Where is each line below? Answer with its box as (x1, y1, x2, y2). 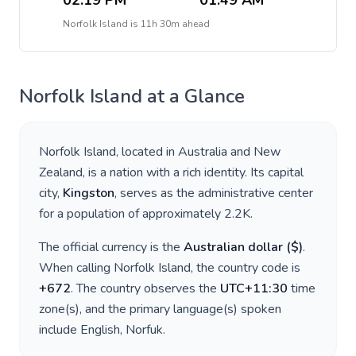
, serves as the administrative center (114, 184, 313, 202)
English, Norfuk (80, 321, 163, 339)
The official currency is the (39, 238, 184, 256)
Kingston (63, 184, 114, 202)
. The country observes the (71, 280, 220, 297)
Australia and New (178, 143, 281, 161)
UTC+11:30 (220, 280, 288, 297)
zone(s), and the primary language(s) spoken (39, 300, 281, 318)
